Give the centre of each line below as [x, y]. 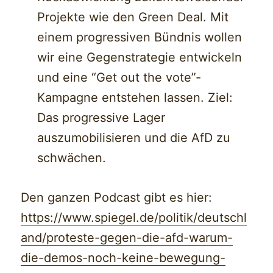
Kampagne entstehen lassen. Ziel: [135, 98]
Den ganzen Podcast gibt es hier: [117, 198]
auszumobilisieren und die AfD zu [134, 138]
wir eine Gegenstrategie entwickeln [140, 58]
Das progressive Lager [101, 118]
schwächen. [72, 158]
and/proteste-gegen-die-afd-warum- [127, 238]
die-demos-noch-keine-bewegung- [123, 258]
